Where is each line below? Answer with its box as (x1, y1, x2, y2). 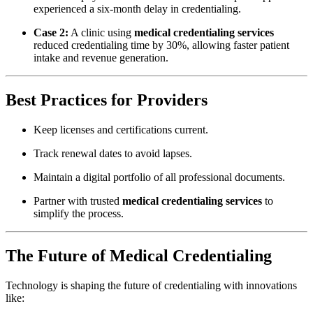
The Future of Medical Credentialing (6, 246, 272, 265)
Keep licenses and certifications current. (34, 123, 208, 136)
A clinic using (68, 27, 134, 39)
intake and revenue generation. (34, 52, 168, 64)
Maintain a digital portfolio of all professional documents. (34, 170, 285, 183)
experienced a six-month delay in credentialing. (34, 3, 241, 15)
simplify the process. (34, 207, 124, 219)
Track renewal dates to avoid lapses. (34, 147, 192, 159)
